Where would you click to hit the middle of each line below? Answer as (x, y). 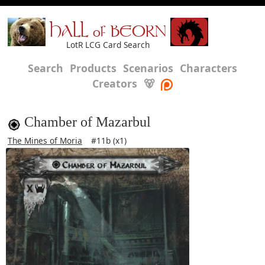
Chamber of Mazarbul (88, 122)
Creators (115, 83)
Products (93, 68)
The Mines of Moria (45, 140)
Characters (209, 68)
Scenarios (148, 68)
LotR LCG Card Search (108, 45)
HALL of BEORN (108, 33)
